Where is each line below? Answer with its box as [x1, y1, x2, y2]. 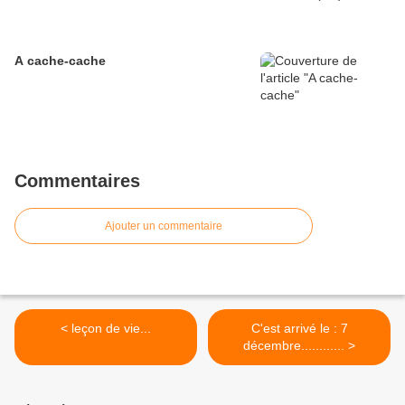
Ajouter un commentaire [105, 220, 222, 233]
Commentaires [14, 171, 140, 192]
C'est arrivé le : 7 [250, 321, 348, 336]
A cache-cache [14, 53, 106, 69]
